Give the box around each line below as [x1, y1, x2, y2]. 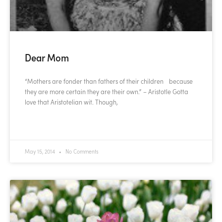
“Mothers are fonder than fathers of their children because [25, 76, 193, 86]
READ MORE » [25, 121, 58, 129]
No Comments [64, 147, 99, 156]
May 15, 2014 [25, 147, 56, 156]
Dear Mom [25, 51, 69, 64]
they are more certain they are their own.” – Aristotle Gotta [25, 87, 188, 97]
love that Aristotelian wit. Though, [25, 97, 118, 107]
